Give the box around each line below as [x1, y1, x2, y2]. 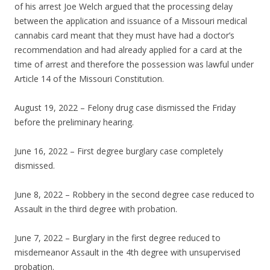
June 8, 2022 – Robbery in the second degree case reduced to [14, 189, 254, 201]
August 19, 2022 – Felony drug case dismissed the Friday [14, 102, 236, 114]
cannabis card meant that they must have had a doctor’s [14, 30, 234, 42]
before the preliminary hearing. [14, 116, 134, 128]
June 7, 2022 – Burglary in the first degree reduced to [14, 232, 221, 244]
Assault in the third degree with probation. [14, 203, 177, 215]
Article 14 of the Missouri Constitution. [14, 73, 164, 85]
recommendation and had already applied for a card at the [14, 44, 242, 56]
